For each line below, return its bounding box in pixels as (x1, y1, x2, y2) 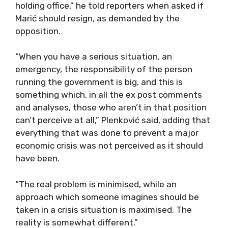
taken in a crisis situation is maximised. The (15, 204, 192, 215)
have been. (15, 153, 60, 163)
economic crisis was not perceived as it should (15, 140, 203, 151)
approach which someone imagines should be (15, 191, 199, 202)
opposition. (15, 25, 61, 36)
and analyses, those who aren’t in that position (15, 102, 207, 112)
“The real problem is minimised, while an (15, 179, 177, 189)
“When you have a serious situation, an (15, 51, 172, 62)
